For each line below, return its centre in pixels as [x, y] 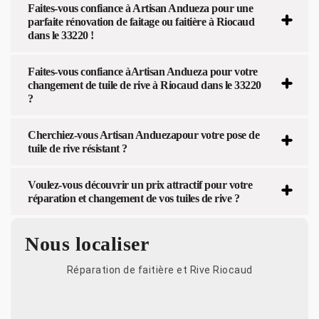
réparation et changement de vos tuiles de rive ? [134, 198]
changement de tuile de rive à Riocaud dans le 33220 [145, 85]
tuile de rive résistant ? [78, 148]
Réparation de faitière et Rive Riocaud [159, 270]
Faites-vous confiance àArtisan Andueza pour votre [143, 71]
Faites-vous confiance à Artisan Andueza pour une [140, 8]
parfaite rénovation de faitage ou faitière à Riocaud [141, 21]
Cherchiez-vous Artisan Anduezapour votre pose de [143, 135]
